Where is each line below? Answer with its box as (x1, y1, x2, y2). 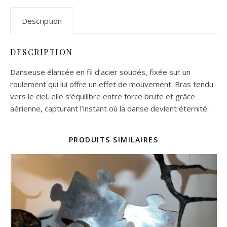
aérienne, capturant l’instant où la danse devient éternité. (10, 103, 209, 114)
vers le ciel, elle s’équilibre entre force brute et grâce (10, 91, 195, 102)
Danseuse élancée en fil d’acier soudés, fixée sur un (10, 67, 191, 78)
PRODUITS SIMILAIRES (68, 135, 159, 145)
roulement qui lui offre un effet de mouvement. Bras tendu (10, 79, 213, 90)
